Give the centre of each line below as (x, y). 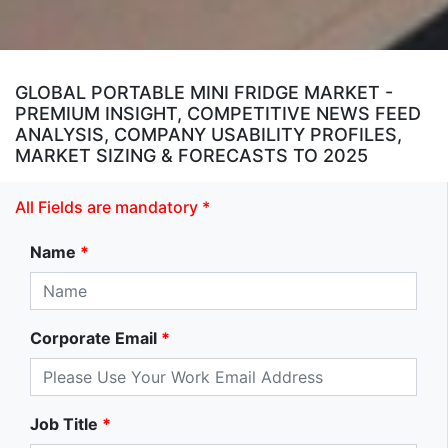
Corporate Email (93, 337)
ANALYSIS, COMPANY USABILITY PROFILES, (208, 134)
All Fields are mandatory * (112, 206)
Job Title (64, 423)
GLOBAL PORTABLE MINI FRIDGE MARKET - (204, 92)
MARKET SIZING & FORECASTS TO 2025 (191, 155)
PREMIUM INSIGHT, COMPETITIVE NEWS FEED (218, 113)
